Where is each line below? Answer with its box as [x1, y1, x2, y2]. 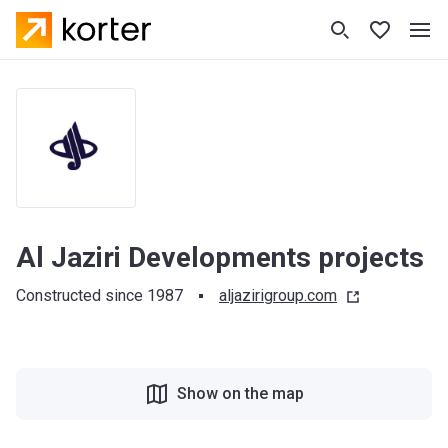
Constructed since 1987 [16, 286, 183, 305]
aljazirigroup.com [219, 286, 337, 305]
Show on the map [176, 384, 304, 403]
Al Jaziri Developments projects [16, 241, 424, 274]
